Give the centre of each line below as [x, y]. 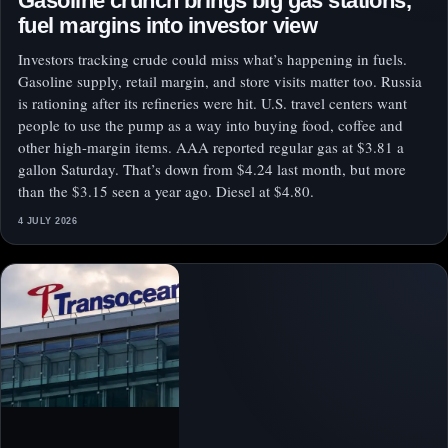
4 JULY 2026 [48, 221]
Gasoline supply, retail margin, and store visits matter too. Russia [220, 81]
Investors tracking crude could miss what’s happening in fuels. [212, 59]
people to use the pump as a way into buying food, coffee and [210, 125]
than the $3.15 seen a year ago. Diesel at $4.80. [166, 191]
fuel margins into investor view [168, 26]
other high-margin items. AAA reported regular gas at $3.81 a [211, 147]
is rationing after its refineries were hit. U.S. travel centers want [212, 103]
